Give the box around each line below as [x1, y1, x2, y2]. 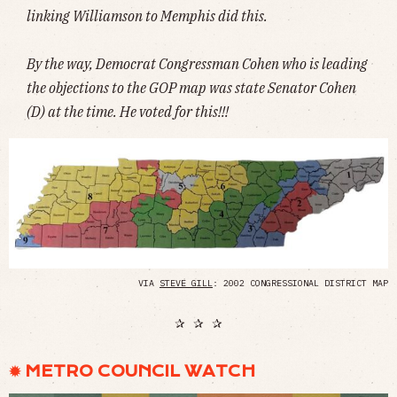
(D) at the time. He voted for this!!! [27, 103, 229, 121]
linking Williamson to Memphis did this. [27, 7, 268, 26]
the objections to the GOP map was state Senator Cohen [27, 79, 356, 97]
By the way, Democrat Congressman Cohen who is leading [27, 55, 368, 74]
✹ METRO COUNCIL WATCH [9, 362, 255, 380]
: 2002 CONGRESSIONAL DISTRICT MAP [213, 276, 388, 289]
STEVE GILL [160, 276, 213, 289]
